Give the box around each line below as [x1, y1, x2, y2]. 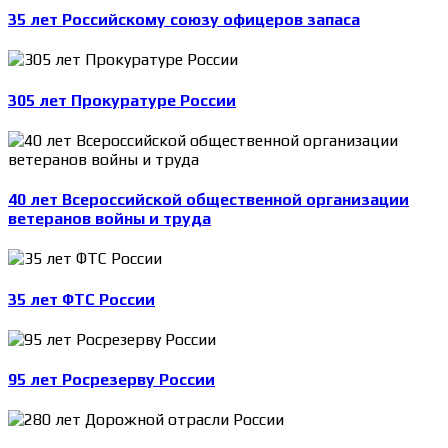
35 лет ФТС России [8, 289, 155, 309]
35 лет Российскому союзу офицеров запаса [8, 9, 360, 29]
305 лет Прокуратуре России [8, 90, 236, 110]
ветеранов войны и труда [8, 209, 211, 229]
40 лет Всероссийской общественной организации [8, 190, 409, 210]
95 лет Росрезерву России [8, 370, 215, 390]
